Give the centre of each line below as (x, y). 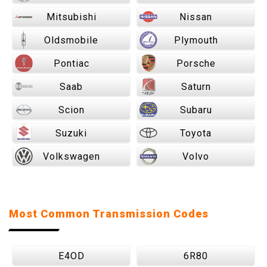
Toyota (196, 133)
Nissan (196, 17)
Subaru (196, 110)
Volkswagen (71, 156)
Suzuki (71, 133)
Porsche (196, 63)
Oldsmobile (71, 40)
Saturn (196, 87)
